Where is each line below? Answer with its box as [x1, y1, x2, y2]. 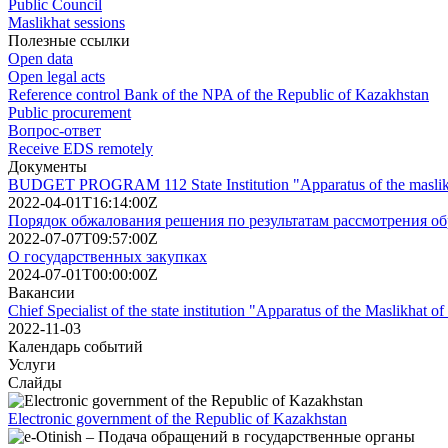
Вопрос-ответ [8, 121, 101, 139]
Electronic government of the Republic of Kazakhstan [8, 409, 347, 427]
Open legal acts [8, 67, 105, 85]
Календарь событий [8, 337, 143, 355]
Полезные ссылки [8, 31, 130, 49]
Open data [8, 49, 73, 67]
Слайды [8, 373, 62, 391]
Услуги [8, 355, 56, 373]
